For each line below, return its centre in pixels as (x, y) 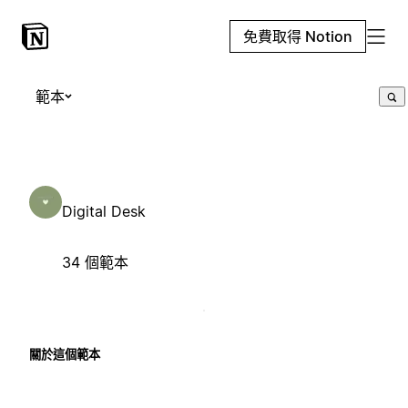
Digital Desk (104, 211)
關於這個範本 (65, 354)
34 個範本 (95, 262)
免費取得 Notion (298, 36)
